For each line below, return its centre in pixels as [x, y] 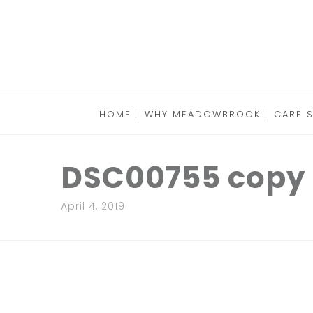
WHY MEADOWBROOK [203, 114]
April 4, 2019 [93, 206]
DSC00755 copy [183, 177]
